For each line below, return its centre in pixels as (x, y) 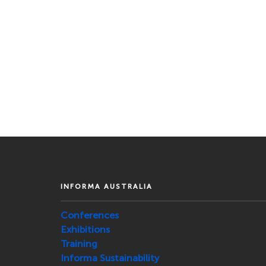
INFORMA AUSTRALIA (107, 186)
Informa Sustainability (110, 258)
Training (79, 244)
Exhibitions (85, 229)
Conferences (90, 215)
